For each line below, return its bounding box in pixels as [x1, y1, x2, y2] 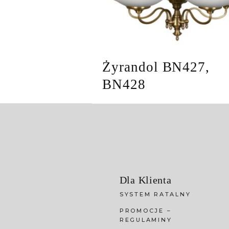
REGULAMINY [119, 216, 172, 224]
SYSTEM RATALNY [119, 191, 191, 198]
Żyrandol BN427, [102, 59, 210, 75]
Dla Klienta [119, 174, 172, 186]
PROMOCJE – [119, 207, 172, 215]
